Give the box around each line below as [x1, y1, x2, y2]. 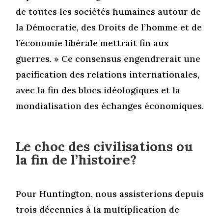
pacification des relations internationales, [16, 68, 200, 80]
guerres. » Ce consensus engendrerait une [16, 53, 201, 64]
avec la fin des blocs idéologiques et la [16, 84, 181, 96]
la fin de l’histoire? [16, 151, 137, 168]
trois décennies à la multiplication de [16, 203, 180, 215]
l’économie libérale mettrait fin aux [16, 37, 169, 49]
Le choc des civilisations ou [16, 137, 193, 155]
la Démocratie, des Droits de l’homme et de [16, 21, 202, 33]
